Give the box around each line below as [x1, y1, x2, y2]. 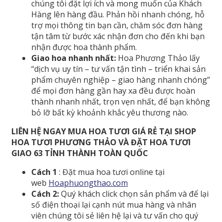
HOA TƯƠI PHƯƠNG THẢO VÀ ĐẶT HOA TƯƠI [11, 136, 191, 148]
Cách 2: [31, 188, 59, 199]
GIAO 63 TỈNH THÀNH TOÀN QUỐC [11, 147, 148, 159]
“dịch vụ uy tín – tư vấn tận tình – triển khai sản [31, 63, 206, 74]
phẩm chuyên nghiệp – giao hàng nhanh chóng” [31, 74, 210, 85]
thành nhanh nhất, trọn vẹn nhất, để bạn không [31, 96, 210, 107]
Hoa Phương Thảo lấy [116, 52, 200, 63]
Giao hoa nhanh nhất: [31, 52, 116, 63]
